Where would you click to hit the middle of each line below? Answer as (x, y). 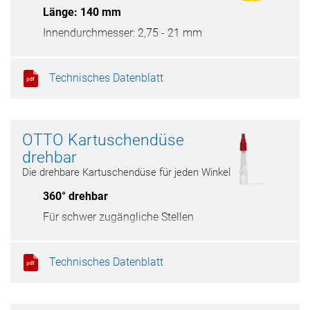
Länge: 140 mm (82, 12)
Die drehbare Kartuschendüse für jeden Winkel (126, 172)
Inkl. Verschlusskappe (96, 238)
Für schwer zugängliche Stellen (118, 217)
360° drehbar (75, 196)
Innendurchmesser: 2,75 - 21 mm (122, 33)
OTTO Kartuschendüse (103, 140)
